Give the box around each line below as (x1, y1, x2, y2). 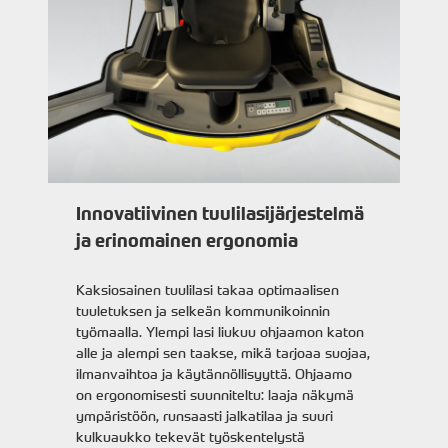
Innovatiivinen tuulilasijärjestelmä (76, 203, 365, 226)
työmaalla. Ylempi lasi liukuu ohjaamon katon (76, 322, 365, 342)
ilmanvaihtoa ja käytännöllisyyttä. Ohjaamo (76, 364, 353, 384)
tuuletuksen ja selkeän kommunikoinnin (76, 301, 331, 321)
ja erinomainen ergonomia (76, 230, 299, 253)
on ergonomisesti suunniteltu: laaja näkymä (76, 385, 355, 405)
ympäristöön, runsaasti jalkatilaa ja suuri (76, 406, 334, 426)
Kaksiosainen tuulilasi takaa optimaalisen (76, 280, 340, 300)
